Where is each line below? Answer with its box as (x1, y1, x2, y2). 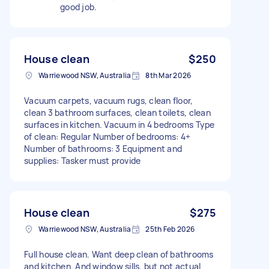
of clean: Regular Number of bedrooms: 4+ (24, 130, 190, 142)
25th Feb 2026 (145, 223, 195, 234)
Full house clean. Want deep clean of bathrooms (24, 248, 214, 260)
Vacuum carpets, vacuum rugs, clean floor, (24, 94, 193, 106)
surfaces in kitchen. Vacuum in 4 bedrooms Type (24, 118, 215, 130)
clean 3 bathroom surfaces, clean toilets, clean (24, 106, 211, 118)
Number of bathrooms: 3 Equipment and (24, 142, 182, 154)
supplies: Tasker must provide (24, 154, 141, 166)
